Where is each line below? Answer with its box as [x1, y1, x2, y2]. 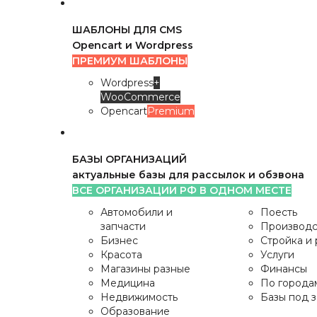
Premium [147, 105, 195, 117]
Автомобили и [100, 206, 173, 219]
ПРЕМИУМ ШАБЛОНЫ [72, 54, 188, 67]
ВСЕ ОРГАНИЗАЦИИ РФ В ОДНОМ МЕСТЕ [72, 184, 292, 197]
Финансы [260, 263, 307, 275]
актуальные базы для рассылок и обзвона [72, 168, 304, 181]
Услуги [260, 248, 294, 261]
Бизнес [100, 234, 138, 247]
